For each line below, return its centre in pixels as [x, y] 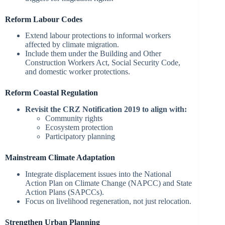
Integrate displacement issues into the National [98, 174]
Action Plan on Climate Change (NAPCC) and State [108, 183]
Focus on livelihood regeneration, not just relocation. [108, 201]
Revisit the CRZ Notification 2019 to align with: [106, 109]
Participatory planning [80, 137]
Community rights [74, 119]
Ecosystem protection [79, 128]
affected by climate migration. [72, 45]
